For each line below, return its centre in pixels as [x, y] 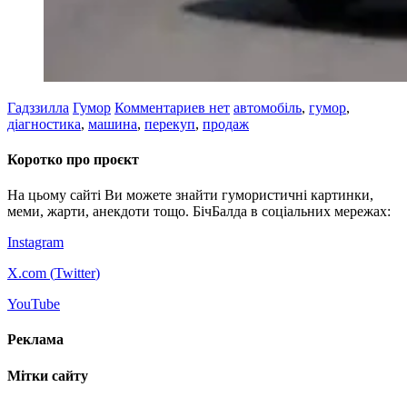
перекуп [170, 124]
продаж [226, 124]
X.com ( [31, 273]
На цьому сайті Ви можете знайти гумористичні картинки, [190, 195]
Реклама [35, 340]
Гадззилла [38, 107]
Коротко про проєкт [73, 159]
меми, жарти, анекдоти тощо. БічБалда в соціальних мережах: [199, 212]
